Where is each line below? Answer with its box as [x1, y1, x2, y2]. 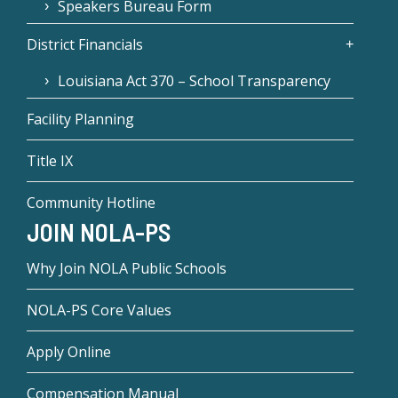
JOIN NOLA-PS [27, 217, 171, 248]
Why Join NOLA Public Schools [27, 259, 227, 279]
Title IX [27, 150, 73, 171]
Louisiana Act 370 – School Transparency [58, 70, 330, 91]
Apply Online [27, 342, 111, 362]
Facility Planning [27, 108, 134, 129]
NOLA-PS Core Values [27, 300, 171, 321]
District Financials [27, 34, 143, 54]
